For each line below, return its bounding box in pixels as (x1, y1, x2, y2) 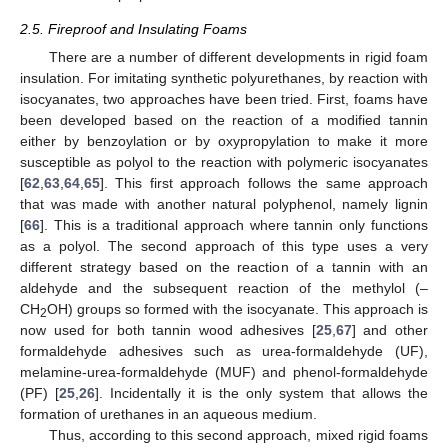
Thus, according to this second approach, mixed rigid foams (48, 427, 428, 444)
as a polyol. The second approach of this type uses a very (20, 238, 428, 255)
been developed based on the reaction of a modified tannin (20, 112, 428, 129)
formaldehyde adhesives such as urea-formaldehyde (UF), (20, 343, 428, 360)
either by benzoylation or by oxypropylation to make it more (20, 133, 428, 150)
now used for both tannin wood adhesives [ (20, 322, 316, 339)
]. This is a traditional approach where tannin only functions (40, 217, 428, 234)
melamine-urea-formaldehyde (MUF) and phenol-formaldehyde (20, 364, 428, 381)
